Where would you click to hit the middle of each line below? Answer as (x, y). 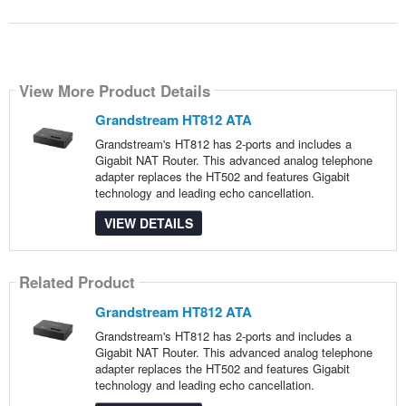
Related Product (77, 281)
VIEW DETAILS (148, 223)
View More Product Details (114, 90)
